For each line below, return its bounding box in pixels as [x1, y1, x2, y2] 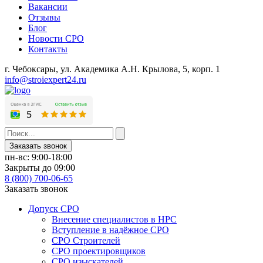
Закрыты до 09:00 [5, 163, 75, 173]
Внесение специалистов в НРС [52, 214, 177, 224]
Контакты [28, 44, 68, 54]
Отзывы [28, 12, 60, 22]
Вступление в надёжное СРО [52, 225, 169, 235]
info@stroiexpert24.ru [5, 75, 86, 85]
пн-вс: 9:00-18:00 [5, 152, 72, 162]
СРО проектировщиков [52, 246, 146, 256]
